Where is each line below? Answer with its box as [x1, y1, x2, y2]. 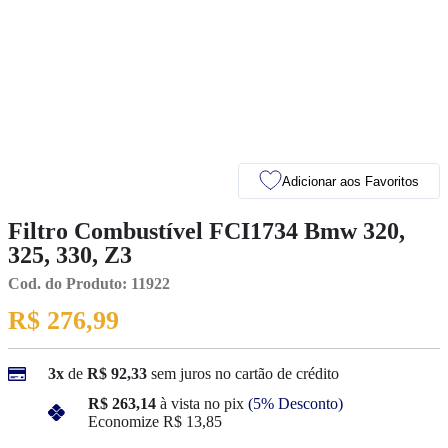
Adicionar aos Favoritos [282, 173, 419, 189]
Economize [88, 412, 159, 430]
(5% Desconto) [248, 394, 343, 412]
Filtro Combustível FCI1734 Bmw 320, [8, 218, 405, 244]
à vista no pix [160, 394, 244, 412]
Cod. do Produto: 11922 [8, 275, 170, 292]
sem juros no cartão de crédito [151, 365, 339, 383]
